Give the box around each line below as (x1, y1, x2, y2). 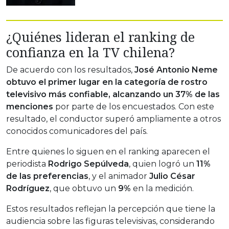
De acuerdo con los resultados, (6, 65, 134, 75)
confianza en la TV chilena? (6, 43, 175, 61)
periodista (6, 159, 48, 169)
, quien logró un (129, 159, 196, 169)
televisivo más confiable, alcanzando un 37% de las (6, 89, 220, 100)
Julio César (149, 171, 195, 181)
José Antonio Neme (134, 65, 218, 75)
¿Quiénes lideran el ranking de (6, 28, 195, 46)
